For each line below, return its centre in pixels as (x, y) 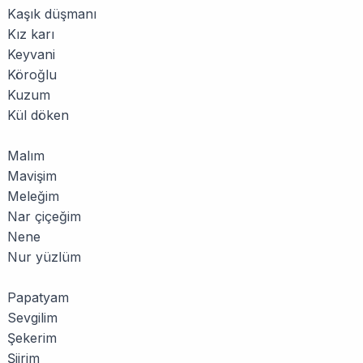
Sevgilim (32, 318)
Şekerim (32, 338)
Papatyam (38, 297)
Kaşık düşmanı (52, 14)
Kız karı (31, 34)
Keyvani (31, 54)
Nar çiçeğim (44, 216)
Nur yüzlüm (44, 257)
